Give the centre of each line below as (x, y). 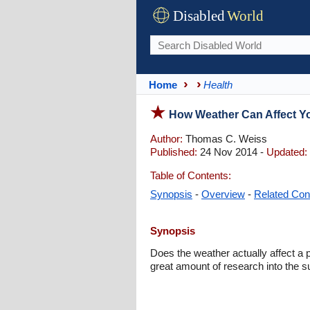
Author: (166, 139)
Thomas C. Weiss (225, 139)
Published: (174, 152)
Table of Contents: (191, 175)
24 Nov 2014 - (232, 152)
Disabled (199, 16)
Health (218, 84)
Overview (223, 194)
